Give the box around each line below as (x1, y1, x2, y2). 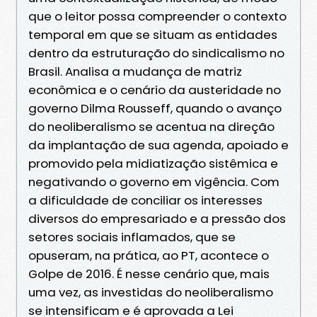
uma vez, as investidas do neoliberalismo (28, 283, 273, 301)
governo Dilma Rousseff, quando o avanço (28, 99, 282, 117)
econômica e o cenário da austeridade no (28, 81, 281, 98)
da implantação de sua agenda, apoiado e (28, 136, 289, 154)
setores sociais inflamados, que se (28, 228, 236, 246)
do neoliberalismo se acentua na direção (28, 117, 275, 135)
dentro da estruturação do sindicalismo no (28, 44, 284, 62)
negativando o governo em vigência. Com (28, 173, 279, 190)
